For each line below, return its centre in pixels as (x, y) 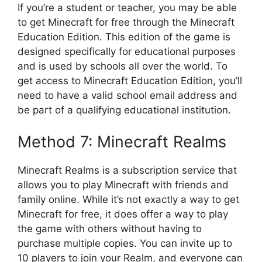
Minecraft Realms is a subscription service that (127, 170)
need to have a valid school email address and (127, 96)
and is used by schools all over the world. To (123, 66)
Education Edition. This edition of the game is (124, 37)
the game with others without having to (110, 228)
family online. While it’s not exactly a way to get (128, 199)
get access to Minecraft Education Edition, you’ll (130, 81)
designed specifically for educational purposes (127, 52)
